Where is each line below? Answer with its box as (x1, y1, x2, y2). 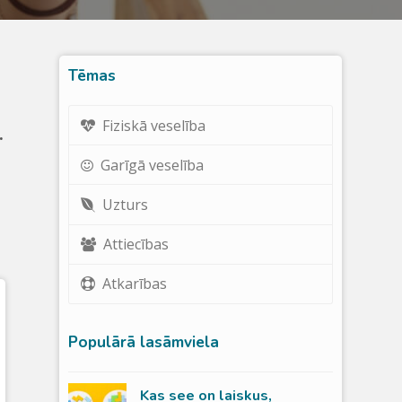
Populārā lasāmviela (68, 331, 220, 353)
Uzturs (102, 194, 149, 214)
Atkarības (102, 274, 168, 294)
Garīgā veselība (100, 154, 205, 175)
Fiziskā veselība (102, 115, 206, 135)
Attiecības (103, 234, 170, 255)
